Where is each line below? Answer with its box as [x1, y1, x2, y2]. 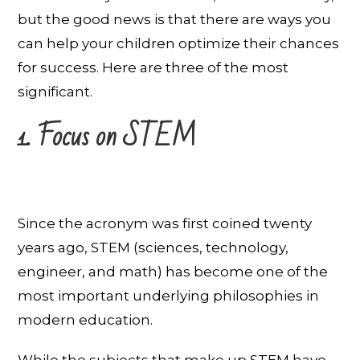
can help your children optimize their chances [18, 35, 340, 51]
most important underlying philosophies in [18, 287, 320, 304]
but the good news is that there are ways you [18, 10, 332, 27]
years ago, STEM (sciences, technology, [18, 239, 289, 256]
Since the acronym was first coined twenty [18, 215, 313, 231]
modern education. [18, 311, 153, 328]
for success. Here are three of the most [18, 59, 289, 76]
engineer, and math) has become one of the [18, 263, 329, 280]
